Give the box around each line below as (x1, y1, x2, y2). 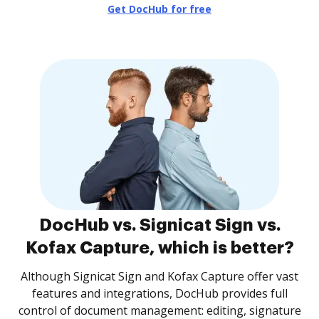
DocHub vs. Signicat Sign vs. (38, 216, 281, 234)
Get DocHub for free (108, 2, 211, 16)
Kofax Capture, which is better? (25, 239, 294, 256)
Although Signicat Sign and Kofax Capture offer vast (21, 268, 298, 284)
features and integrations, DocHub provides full (31, 286, 288, 301)
